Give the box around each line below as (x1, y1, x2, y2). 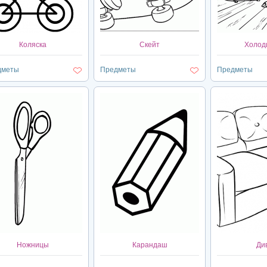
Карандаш (132, 241, 167, 249)
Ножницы (17, 241, 49, 249)
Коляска (19, 41, 46, 49)
